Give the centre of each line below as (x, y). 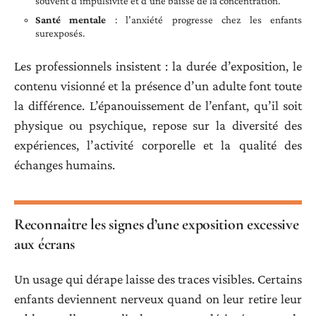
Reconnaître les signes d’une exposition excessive (157, 224)
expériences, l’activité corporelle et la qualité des (158, 145)
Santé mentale (71, 20)
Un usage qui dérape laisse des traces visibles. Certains (158, 279)
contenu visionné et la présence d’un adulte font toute (158, 85)
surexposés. (60, 34)
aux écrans (44, 244)
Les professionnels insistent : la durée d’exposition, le (158, 66)
